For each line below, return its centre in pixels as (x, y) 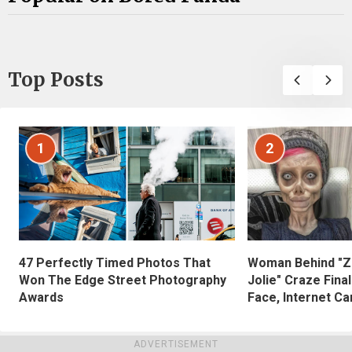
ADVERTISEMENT (176, 344)
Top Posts (56, 80)
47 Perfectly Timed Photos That (115, 262)
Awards (41, 297)
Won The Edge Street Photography (123, 280)
